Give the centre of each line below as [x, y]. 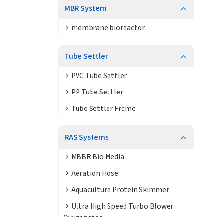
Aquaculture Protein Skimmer [120, 190]
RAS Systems [86, 137]
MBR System [85, 8]
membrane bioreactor [108, 28]
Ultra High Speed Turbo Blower [122, 206]
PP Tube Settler [97, 92]
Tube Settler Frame [103, 109]
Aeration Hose [94, 173]
